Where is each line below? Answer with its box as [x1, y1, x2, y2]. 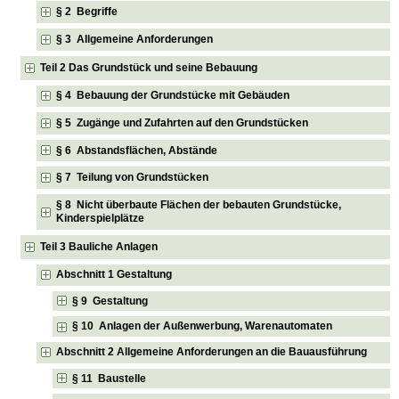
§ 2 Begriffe [56, 5, 118, 19]
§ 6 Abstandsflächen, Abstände [56, 143, 218, 157]
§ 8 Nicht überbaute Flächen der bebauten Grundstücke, [56, 198, 342, 211]
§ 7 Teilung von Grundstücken [56, 171, 209, 184]
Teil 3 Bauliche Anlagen [40, 240, 159, 253]
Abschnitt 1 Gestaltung [56, 268, 173, 281]
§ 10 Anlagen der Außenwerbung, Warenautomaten [72, 320, 333, 332]
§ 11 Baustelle [72, 371, 147, 385]
